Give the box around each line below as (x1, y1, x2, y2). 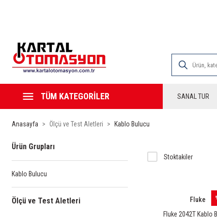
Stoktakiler (164, 153, 193, 161)
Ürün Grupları (12, 142, 55, 151)
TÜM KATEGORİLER (41, 91, 109, 101)
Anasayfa (12, 120, 38, 128)
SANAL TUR (177, 93, 209, 100)
